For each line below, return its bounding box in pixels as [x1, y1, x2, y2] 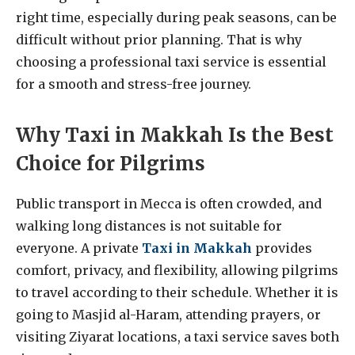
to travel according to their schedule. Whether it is [16, 284, 338, 300]
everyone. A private [16, 239, 142, 256]
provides [252, 239, 312, 256]
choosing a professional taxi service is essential [16, 54, 326, 71]
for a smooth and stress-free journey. [16, 76, 251, 93]
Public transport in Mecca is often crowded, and [16, 195, 322, 212]
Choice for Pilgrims [16, 151, 205, 176]
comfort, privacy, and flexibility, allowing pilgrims [16, 261, 338, 278]
